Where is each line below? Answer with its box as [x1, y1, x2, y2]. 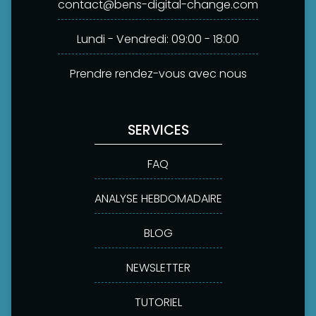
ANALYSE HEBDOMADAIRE [94, 190, 222, 207]
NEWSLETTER [126, 259, 190, 276]
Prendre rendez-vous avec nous [69, 65, 247, 82]
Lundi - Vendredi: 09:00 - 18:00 [77, 30, 239, 47]
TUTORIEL [134, 293, 182, 310]
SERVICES [127, 120, 189, 140]
